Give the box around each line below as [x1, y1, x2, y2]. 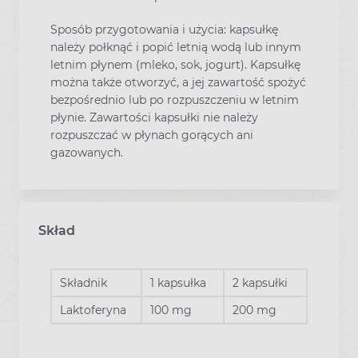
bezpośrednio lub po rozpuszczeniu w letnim [50, 93, 299, 108]
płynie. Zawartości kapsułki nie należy [50, 110, 258, 125]
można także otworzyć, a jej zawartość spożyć [50, 75, 306, 90]
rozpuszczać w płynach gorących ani [50, 128, 253, 143]
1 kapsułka [150, 275, 206, 290]
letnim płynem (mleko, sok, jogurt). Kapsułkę [50, 58, 300, 73]
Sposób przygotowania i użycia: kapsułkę [50, 22, 278, 38]
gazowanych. [50, 145, 123, 161]
